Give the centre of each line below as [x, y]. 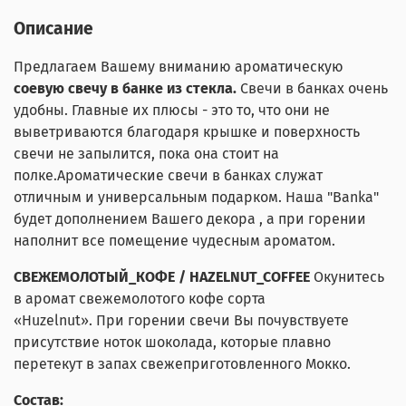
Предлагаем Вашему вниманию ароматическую [179, 66]
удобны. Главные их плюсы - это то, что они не [172, 110]
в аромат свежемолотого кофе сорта [141, 298]
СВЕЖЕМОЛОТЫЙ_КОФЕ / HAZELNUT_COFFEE [162, 276]
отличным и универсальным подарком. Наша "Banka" [196, 197]
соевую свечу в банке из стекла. [127, 88]
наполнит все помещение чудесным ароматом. [174, 240]
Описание [53, 28]
